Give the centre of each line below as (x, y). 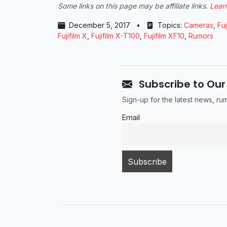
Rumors (201, 36)
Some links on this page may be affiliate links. (134, 6)
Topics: (170, 25)
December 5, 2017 (100, 25)
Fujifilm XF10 (164, 36)
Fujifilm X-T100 (116, 36)
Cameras (199, 25)
